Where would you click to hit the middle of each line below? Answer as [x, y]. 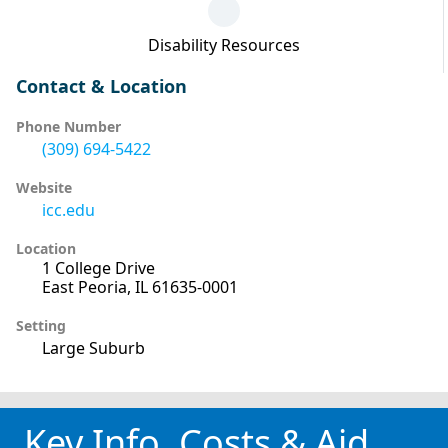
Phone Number [68, 126]
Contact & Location [101, 85]
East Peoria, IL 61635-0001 [140, 286]
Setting [41, 325]
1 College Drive [98, 267]
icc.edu [68, 209]
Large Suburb [93, 347]
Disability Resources [223, 44]
